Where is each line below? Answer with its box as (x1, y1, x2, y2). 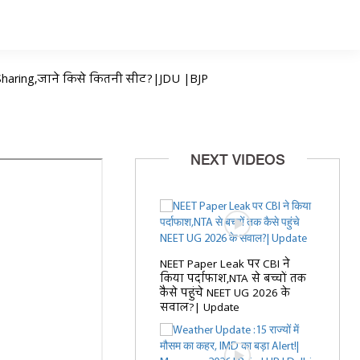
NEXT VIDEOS (190, 153, 285, 168)
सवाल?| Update (160, 300, 240, 316)
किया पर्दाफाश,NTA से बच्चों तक (160, 271, 307, 287)
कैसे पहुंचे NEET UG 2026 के (160, 285, 291, 301)
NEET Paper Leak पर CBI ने (160, 256, 291, 272)
